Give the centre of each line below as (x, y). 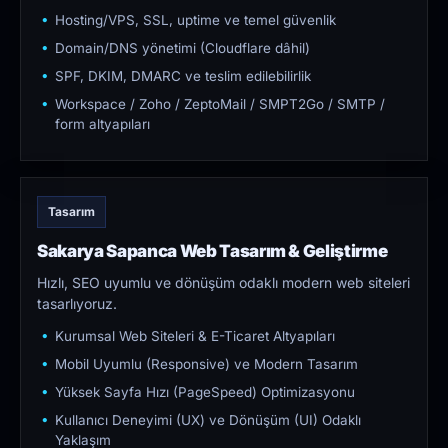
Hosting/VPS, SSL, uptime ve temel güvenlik (195, 20)
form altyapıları (102, 124)
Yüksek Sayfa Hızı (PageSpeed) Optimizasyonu (205, 392)
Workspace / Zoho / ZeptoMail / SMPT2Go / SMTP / (220, 104)
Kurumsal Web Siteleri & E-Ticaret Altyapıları (195, 336)
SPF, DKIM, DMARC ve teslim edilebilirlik (183, 76)
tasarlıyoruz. (77, 304)
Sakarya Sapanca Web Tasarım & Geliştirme (212, 251)
